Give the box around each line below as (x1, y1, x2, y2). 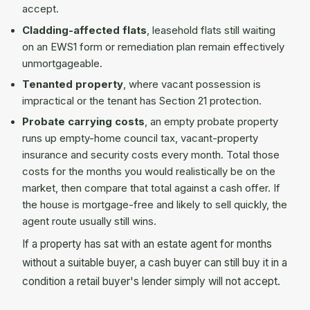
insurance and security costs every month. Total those (22, 149, 280, 162)
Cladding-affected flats (22, 24, 147, 37)
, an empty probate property (145, 116, 278, 129)
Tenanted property (22, 78, 123, 91)
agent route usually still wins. (22, 215, 156, 228)
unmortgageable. (22, 57, 102, 70)
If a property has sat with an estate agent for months (22, 237, 272, 250)
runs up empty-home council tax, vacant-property (22, 132, 258, 145)
